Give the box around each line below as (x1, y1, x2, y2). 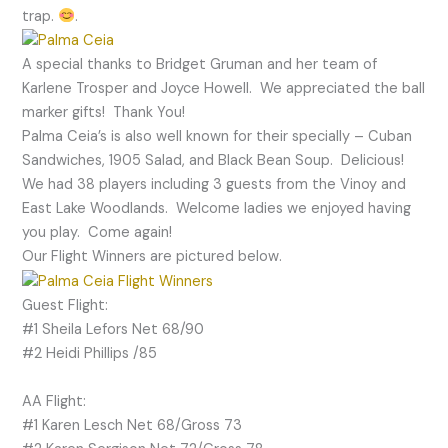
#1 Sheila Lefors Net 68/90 (22, 319, 205, 339)
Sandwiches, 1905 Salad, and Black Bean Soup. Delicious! (22, 151, 409, 171)
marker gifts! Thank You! (22, 103, 190, 123)
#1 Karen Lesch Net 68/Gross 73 (22, 415, 243, 435)
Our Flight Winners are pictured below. (22, 247, 283, 267)
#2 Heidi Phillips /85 (22, 343, 158, 363)
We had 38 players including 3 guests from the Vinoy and (22, 175, 407, 195)
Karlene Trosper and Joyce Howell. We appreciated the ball (22, 79, 426, 99)
